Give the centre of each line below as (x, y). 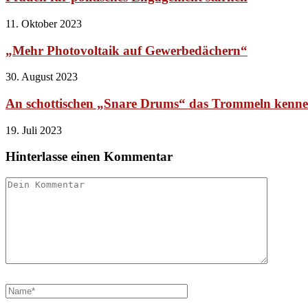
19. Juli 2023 (34, 130)
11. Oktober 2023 (44, 23)
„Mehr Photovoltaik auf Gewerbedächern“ (126, 50)
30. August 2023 (42, 77)
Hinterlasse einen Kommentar (89, 157)
